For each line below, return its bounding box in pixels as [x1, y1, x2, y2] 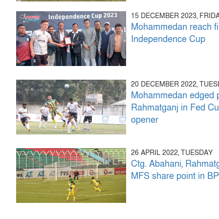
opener [131, 114, 159, 126]
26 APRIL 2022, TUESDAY [131, 148, 213, 157]
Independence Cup [131, 33, 206, 45]
